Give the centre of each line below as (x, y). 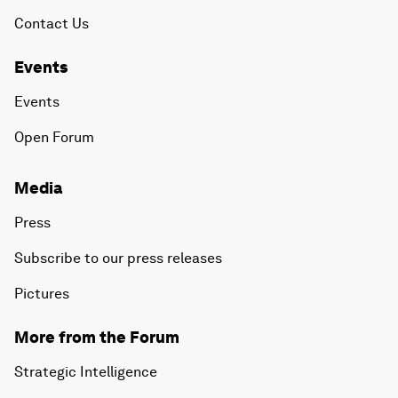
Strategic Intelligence (86, 372)
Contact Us (52, 24)
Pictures (42, 294)
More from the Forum (97, 338)
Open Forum (54, 138)
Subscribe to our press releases (118, 259)
